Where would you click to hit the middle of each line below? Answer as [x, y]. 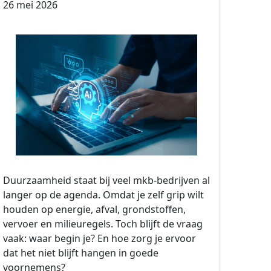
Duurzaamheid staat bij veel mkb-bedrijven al [106, 180]
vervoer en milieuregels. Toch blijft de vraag [103, 224]
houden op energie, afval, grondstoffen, [94, 209]
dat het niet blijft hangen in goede [81, 253]
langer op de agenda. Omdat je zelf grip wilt [103, 195]
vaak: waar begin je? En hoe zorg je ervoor [100, 238]
